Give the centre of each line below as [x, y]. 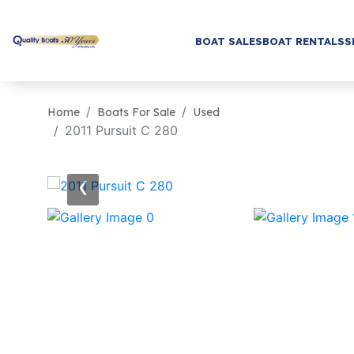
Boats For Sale [136, 112]
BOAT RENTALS [303, 41]
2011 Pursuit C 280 [121, 130]
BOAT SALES [228, 41]
